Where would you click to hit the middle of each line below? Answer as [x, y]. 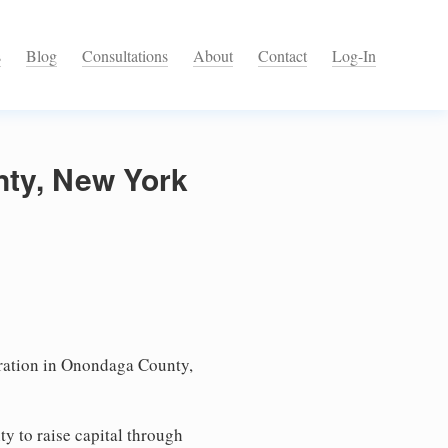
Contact [282, 56]
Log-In [354, 56]
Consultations [125, 56]
